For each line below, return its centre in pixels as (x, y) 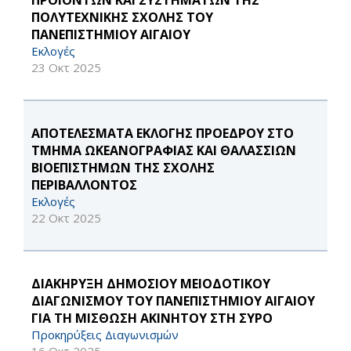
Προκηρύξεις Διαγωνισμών (105, 335)
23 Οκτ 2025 (66, 67)
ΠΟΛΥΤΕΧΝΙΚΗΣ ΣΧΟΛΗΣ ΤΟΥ (122, 17)
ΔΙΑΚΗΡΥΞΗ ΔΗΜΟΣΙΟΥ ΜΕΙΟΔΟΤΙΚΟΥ (151, 284)
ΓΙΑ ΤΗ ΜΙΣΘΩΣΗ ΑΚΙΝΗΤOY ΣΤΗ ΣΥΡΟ (152, 318)
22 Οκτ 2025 (66, 218)
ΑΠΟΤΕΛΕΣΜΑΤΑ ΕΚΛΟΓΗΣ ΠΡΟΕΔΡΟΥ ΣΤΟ (163, 133)
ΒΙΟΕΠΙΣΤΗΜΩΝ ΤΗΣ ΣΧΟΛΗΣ (123, 168)
